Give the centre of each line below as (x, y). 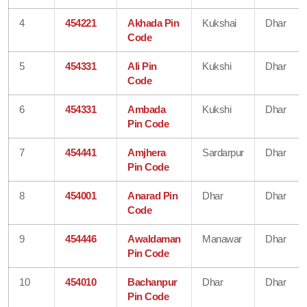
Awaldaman (154, 238)
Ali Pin (142, 66)
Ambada (147, 109)
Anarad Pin (153, 195)
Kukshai (219, 23)
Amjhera (147, 152)
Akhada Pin (153, 23)
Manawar (222, 238)
